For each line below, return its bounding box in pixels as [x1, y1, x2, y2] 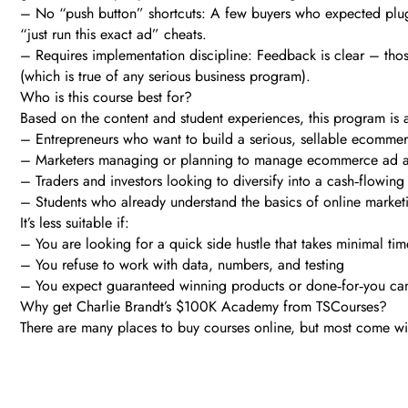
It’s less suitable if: [20, 212, 129, 234]
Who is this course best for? [20, 87, 192, 108]
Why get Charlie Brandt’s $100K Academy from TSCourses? [20, 296, 387, 318]
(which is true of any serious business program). [20, 66, 311, 87]
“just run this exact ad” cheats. [20, 24, 207, 46]
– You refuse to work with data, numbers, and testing [20, 254, 344, 276]
